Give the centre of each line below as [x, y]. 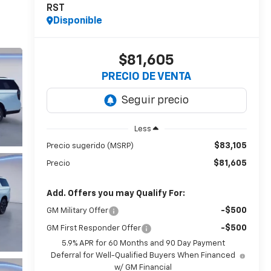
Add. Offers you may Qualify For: [116, 193]
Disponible [77, 21]
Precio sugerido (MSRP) [90, 146]
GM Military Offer [77, 211]
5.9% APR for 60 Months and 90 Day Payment [143, 243]
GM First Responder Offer [93, 228]
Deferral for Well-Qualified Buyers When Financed [143, 255]
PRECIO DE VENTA [147, 77]
